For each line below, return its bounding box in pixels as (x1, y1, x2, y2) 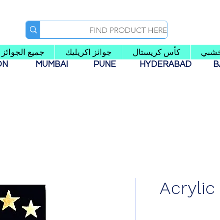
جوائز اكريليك (65, 47, 112, 57)
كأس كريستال (132, 47, 180, 57)
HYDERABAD (137, 60, 203, 69)
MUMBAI (35, 60, 72, 69)
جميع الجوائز (1, 47, 45, 57)
